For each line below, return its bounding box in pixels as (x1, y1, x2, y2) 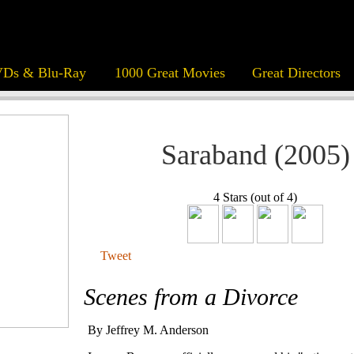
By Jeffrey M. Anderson (88, 323, 209, 337)
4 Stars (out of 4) (213, 190, 297, 205)
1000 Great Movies (114, 65, 225, 81)
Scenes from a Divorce (84, 284, 298, 311)
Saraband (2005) (160, 139, 350, 171)
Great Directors (251, 65, 341, 81)
